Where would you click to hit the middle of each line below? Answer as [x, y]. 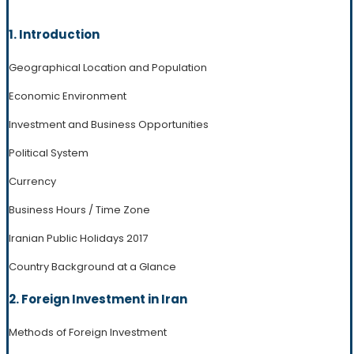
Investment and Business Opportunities [109, 124]
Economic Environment [68, 96]
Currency [32, 181]
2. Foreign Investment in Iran [98, 299]
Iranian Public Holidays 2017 [78, 238]
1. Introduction [54, 34]
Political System [49, 153]
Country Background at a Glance [92, 266]
